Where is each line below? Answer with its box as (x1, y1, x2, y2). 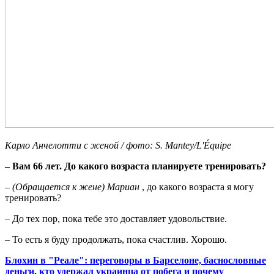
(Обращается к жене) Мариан (12, 182, 142, 193)
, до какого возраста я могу (142, 182, 254, 193)
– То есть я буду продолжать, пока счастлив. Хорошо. (5, 234, 227, 245)
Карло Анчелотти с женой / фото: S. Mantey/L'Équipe (5, 140, 231, 151)
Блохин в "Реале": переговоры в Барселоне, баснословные (5, 255, 266, 266)
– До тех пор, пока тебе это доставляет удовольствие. (5, 213, 227, 224)
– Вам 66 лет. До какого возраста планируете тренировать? (5, 161, 266, 172)
